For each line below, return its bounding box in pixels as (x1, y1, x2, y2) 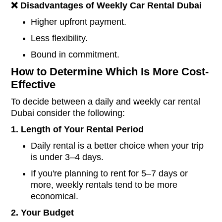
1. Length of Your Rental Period (11, 124, 144, 135)
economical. (31, 191, 79, 202)
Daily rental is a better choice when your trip (31, 141, 204, 151)
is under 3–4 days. (31, 152, 104, 163)
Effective (11, 78, 56, 91)
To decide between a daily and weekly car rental (11, 97, 201, 107)
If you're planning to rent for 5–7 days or (31, 168, 188, 179)
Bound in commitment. (31, 50, 120, 60)
